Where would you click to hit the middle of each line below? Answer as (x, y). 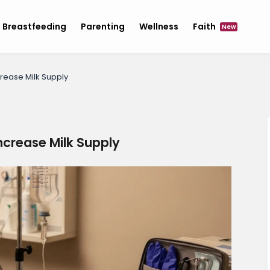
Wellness (159, 27)
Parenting (102, 27)
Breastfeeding (34, 27)
